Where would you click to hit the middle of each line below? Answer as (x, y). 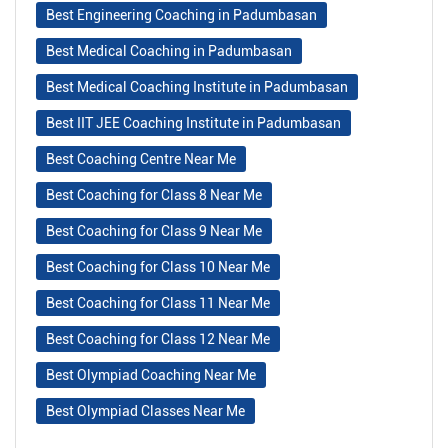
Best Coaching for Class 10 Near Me (158, 266)
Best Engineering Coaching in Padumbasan (181, 14)
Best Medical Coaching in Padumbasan (169, 50)
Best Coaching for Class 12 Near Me (158, 338)
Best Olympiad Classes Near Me (145, 410)
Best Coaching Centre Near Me (141, 158)
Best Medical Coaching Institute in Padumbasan (197, 86)
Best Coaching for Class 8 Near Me (154, 194)
